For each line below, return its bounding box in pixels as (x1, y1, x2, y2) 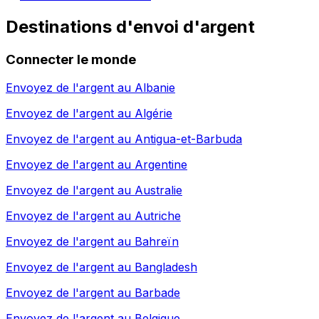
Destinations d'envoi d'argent (6, 16, 255, 37)
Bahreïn (135, 234, 179, 249)
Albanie (135, 80, 175, 95)
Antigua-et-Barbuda (135, 132, 242, 147)
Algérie (135, 106, 172, 121)
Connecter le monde (6, 51, 136, 68)
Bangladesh (135, 260, 197, 275)
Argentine (135, 157, 187, 172)
